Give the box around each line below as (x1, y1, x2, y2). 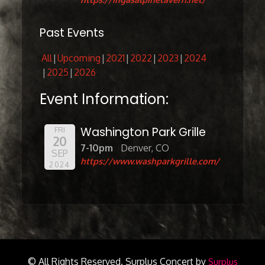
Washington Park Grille (80, 124, 206, 140)
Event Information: (40, 89, 169, 109)
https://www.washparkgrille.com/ (80, 155, 220, 166)
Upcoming (57, 51, 101, 64)
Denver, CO (121, 141, 169, 154)
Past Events (40, 24, 105, 41)
